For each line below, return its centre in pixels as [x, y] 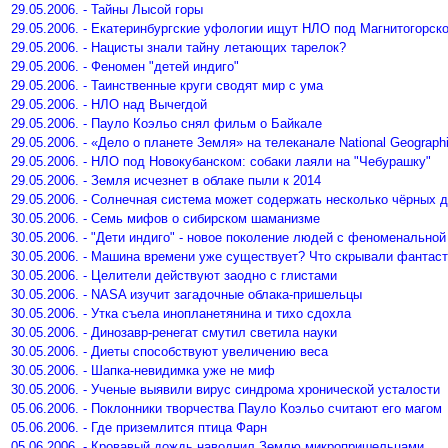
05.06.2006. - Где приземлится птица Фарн [139, 427]
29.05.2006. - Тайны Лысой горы [107, 9]
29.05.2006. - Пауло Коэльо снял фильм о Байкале [166, 123]
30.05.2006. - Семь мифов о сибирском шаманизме [165, 218]
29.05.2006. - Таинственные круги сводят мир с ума [167, 85]
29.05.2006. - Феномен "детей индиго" [125, 66]
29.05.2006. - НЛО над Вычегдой [109, 104]
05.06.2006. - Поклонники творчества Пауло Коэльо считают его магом [226, 408]
